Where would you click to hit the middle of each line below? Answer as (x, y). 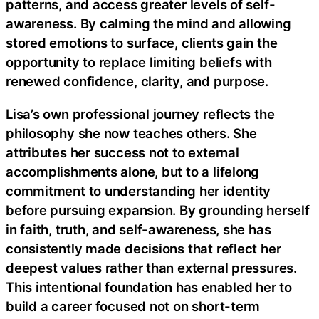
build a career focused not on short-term (133, 306)
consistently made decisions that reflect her (143, 248)
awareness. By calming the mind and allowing (148, 24)
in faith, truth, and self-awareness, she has (138, 229)
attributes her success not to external (122, 152)
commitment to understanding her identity (138, 190)
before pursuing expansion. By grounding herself (158, 210)
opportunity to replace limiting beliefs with (139, 62)
